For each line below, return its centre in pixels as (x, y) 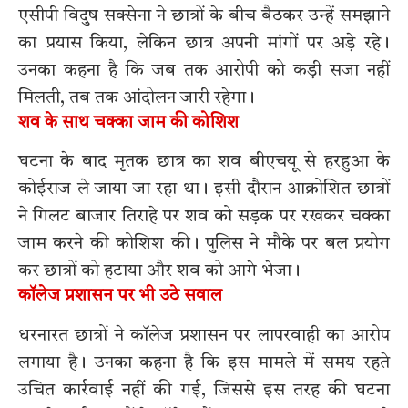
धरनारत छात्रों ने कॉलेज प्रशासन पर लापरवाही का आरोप (204, 336)
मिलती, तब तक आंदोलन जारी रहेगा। (137, 98)
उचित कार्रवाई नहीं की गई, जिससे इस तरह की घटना (204, 390)
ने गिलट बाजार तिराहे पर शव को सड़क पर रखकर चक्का (204, 217)
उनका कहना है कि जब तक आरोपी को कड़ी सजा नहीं (204, 71)
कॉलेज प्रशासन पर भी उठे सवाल (120, 297)
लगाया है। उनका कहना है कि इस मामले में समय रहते (204, 363)
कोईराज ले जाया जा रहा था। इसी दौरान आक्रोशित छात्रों (204, 190)
